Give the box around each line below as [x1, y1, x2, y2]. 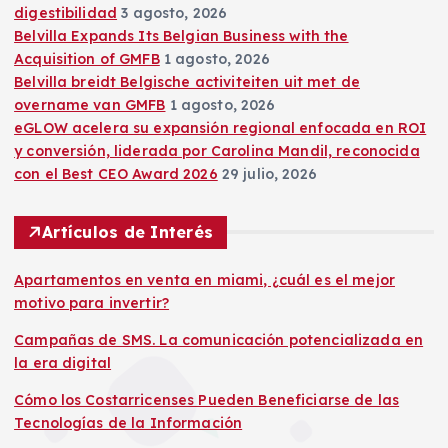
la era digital [14, 353, 112, 372]
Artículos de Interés [42, 221, 214, 242]
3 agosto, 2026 [121, 3, 228, 22]
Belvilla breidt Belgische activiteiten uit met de [14, 72, 360, 91]
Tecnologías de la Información [14, 413, 243, 432]
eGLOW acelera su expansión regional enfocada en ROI [14, 118, 427, 137]
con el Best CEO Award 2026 [14, 164, 218, 183]
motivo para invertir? [14, 293, 170, 312]
